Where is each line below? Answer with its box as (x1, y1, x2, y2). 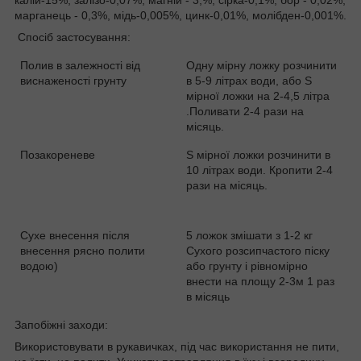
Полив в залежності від (20, 58, 141, 72)
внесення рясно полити (20, 243, 146, 257)
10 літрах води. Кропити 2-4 (186, 163, 334, 176)
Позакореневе (20, 147, 96, 161)
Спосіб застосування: (18, 30, 131, 44)
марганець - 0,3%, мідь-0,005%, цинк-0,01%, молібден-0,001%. (15, 8, 346, 22)
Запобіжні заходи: (15, 317, 108, 331)
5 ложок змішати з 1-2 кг (186, 228, 313, 242)
